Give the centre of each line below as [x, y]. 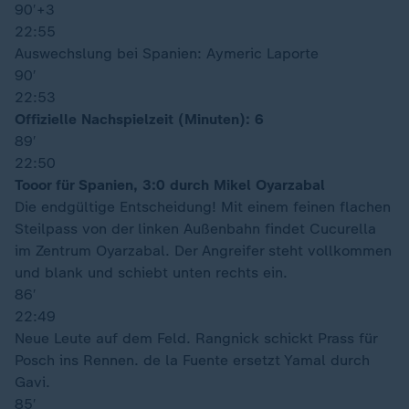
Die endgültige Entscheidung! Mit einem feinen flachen [203, 207]
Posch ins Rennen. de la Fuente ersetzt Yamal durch [192, 360]
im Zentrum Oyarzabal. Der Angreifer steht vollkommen [203, 251]
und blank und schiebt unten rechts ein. [151, 273]
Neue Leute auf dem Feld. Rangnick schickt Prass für [196, 338]
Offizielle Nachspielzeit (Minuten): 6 [139, 119]
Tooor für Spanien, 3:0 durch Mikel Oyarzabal [170, 185]
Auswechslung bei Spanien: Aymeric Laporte [167, 53]
